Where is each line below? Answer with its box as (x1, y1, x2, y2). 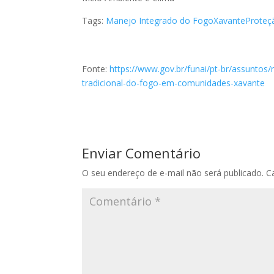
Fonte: (82, 62, 110, 75)
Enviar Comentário (82, 143, 201, 162)
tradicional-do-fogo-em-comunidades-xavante (82, 76, 265, 89)
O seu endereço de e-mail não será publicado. (82, 166, 264, 179)
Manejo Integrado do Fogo (106, 14, 214, 26)
